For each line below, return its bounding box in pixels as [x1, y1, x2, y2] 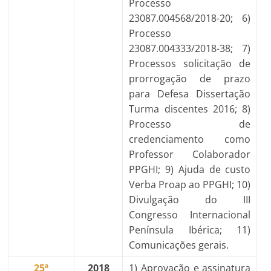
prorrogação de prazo [129, 72, 251, 85]
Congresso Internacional [129, 208, 251, 221]
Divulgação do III [129, 193, 251, 206]
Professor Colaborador [129, 148, 251, 161]
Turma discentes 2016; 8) [129, 102, 251, 116]
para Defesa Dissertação [129, 87, 251, 100]
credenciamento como [129, 132, 251, 146]
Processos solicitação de [129, 57, 251, 70]
